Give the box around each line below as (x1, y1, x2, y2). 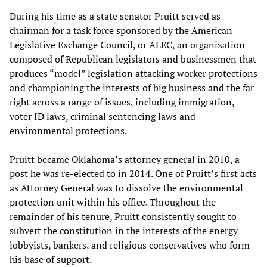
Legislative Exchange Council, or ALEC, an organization (10, 38, 245, 51)
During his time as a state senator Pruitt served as (10, 9, 221, 23)
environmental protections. (10, 123, 127, 137)
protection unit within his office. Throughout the (10, 195, 216, 209)
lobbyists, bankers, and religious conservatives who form (10, 238, 250, 252)
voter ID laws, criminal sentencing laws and (10, 109, 195, 123)
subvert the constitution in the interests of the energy (10, 223, 238, 237)
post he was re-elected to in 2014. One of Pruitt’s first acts (10, 166, 257, 180)
